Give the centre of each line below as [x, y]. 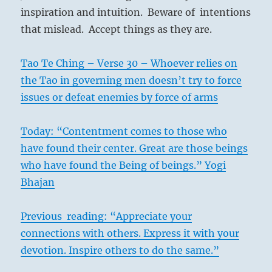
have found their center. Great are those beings [134, 148]
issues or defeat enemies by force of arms [120, 97]
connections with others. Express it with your [130, 233]
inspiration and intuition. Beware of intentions [136, 12]
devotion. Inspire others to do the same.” [120, 250]
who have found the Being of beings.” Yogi [124, 165]
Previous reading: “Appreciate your [107, 216]
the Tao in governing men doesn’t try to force [131, 80]
